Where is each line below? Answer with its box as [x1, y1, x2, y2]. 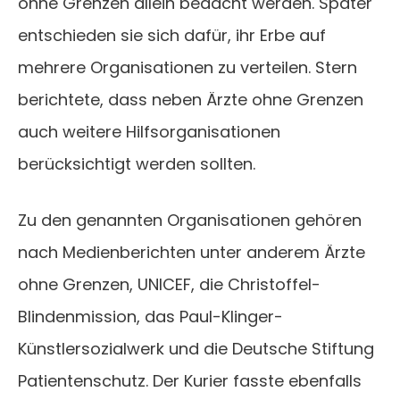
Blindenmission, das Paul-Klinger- [18, 305, 283, 329]
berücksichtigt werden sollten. [18, 153, 255, 176]
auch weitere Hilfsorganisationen [18, 121, 280, 144]
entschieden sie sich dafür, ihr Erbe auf [18, 24, 326, 47]
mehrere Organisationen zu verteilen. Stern [18, 56, 357, 79]
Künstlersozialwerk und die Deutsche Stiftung [18, 337, 374, 361]
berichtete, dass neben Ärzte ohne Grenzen [18, 88, 363, 112]
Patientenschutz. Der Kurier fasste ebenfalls [18, 370, 362, 393]
